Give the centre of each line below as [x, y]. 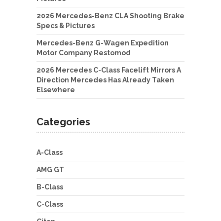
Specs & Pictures [66, 26]
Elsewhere [56, 90]
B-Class [50, 187]
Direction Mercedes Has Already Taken [105, 80]
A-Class [50, 153]
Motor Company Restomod [84, 53]
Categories [63, 122]
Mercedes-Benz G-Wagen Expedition [103, 43]
